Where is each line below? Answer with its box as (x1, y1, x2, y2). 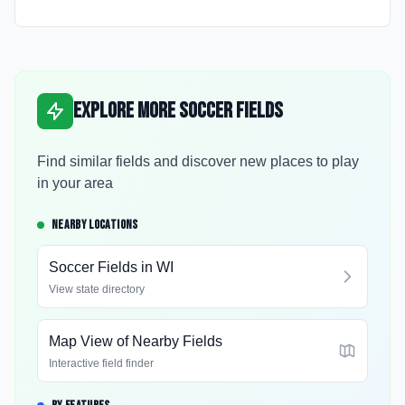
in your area (37, 175, 113, 191)
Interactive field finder (49, 357, 154, 370)
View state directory (49, 283, 145, 296)
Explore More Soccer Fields (73, 98, 283, 124)
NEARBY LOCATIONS (52, 217, 138, 232)
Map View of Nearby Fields (49, 334, 222, 349)
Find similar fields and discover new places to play (37, 154, 359, 169)
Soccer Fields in (49, 259, 156, 275)
